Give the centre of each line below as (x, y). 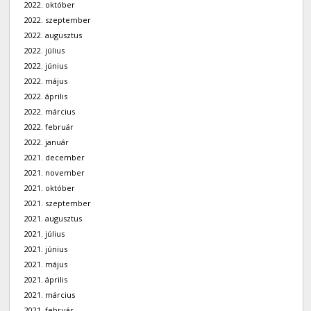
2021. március (50, 295)
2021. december (55, 158)
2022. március (50, 112)
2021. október (50, 188)
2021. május (46, 264)
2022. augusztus (53, 35)
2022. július (45, 51)
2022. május (46, 81)
